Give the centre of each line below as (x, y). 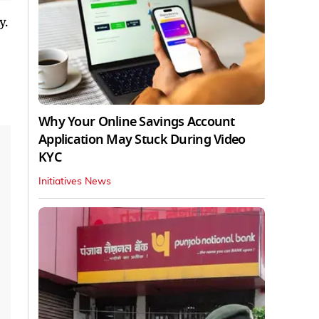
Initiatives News (75, 181)
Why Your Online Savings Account (137, 121)
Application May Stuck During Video (142, 139)
